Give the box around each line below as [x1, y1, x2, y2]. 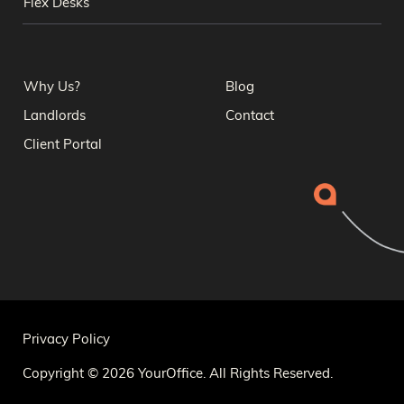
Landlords [23, 109, 86, 124]
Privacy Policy [23, 333, 110, 347]
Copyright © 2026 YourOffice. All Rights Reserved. [23, 367, 333, 381]
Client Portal [23, 138, 102, 152]
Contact [225, 109, 274, 124]
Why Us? [23, 80, 80, 95]
